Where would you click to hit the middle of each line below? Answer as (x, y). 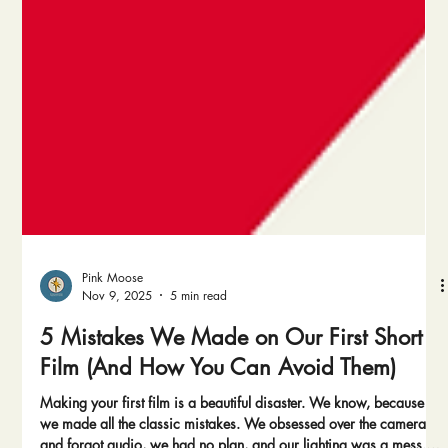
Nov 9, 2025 (117, 376)
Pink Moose (113, 358)
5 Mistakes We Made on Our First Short (231, 417)
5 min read (199, 376)
